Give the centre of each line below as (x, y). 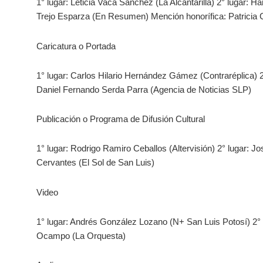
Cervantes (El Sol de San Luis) (95, 163)
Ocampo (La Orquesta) (81, 235)
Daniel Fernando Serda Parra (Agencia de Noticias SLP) (144, 89)
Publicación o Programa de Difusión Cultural (121, 119)
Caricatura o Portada (76, 46)
